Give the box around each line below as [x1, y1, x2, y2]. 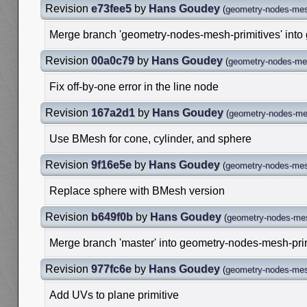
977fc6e [91, 263, 132, 275]
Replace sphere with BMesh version [49, 185, 225, 197]
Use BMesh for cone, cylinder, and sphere [49, 133, 251, 145]
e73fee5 [91, 3, 132, 15]
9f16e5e [91, 159, 132, 171]
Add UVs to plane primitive [49, 289, 179, 302]
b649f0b [91, 211, 133, 223]
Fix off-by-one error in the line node [49, 81, 219, 93]
